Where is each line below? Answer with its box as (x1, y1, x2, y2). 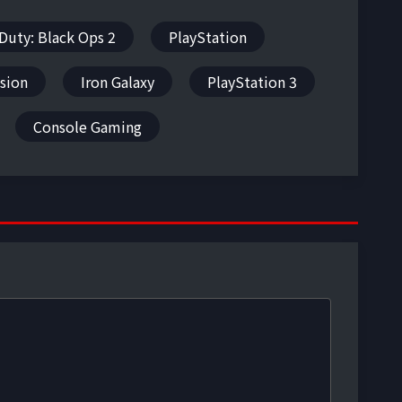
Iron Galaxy (81, 71, 154, 92)
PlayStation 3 (207, 71, 297, 92)
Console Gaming (33, 116, 142, 137)
